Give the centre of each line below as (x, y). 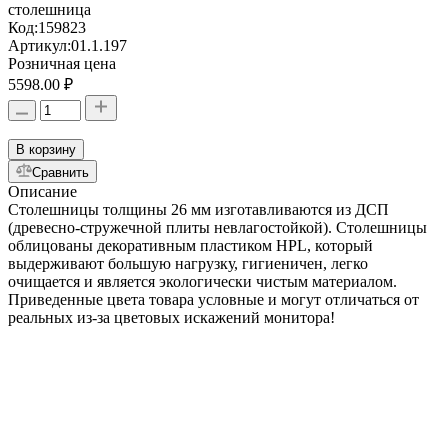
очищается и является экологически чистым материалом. (202, 282)
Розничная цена (62, 64)
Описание (42, 192)
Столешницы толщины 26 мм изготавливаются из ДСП (198, 210)
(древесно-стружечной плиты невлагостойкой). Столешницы (217, 228)
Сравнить (60, 173)
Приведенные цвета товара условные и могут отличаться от (213, 300)
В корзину (46, 150)
